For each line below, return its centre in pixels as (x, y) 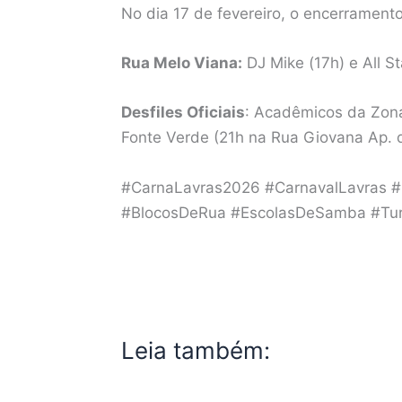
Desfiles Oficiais (183, 113)
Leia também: (195, 350)
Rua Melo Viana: (181, 63)
